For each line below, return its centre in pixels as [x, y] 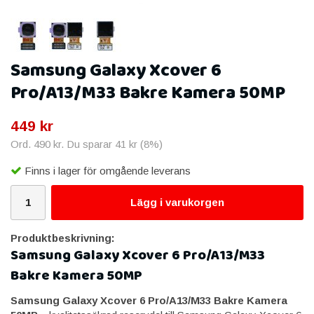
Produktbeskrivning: [63, 238]
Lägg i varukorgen [177, 202]
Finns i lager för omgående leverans [108, 170]
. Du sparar [88, 144]
